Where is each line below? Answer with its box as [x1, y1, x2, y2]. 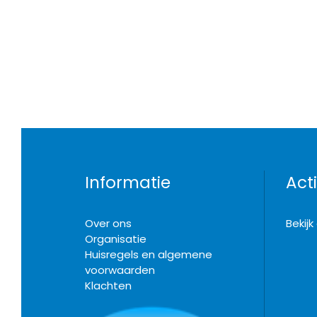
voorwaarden [85, 263, 155, 277]
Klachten [85, 278, 132, 293]
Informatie [85, 171, 171, 194]
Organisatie [85, 231, 146, 246]
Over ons [85, 216, 132, 231]
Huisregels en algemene [85, 247, 212, 262]
